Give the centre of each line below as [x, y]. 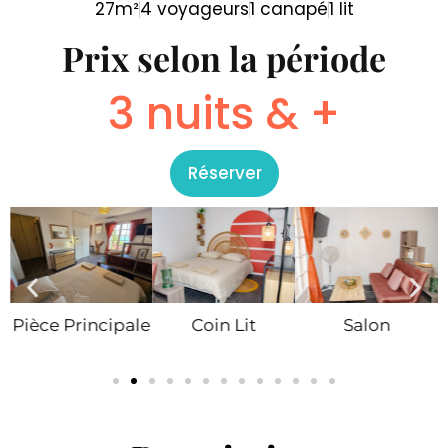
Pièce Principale [81, 325]
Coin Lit [224, 325]
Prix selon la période [224, 58]
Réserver [224, 173]
